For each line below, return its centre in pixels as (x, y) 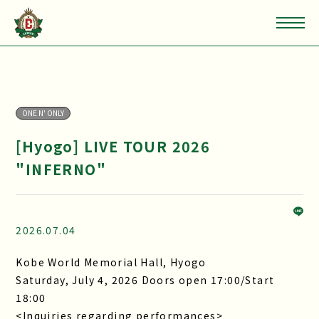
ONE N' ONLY (43, 113)
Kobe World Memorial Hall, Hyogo (111, 262)
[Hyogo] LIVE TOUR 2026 (113, 146)
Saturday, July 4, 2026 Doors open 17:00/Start (145, 280)
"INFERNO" (61, 169)
